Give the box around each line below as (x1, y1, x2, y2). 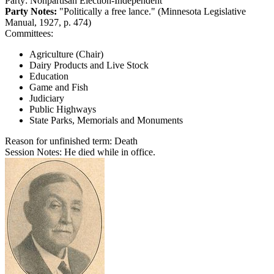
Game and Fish (29, 81, 88, 92)
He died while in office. (64, 146, 155, 157)
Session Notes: (5, 146, 62, 157)
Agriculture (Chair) (29, 48, 103, 59)
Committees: (5, 28, 53, 39)
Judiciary (29, 92, 64, 103)
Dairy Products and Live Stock (29, 59, 149, 70)
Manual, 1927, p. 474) (5, 17, 91, 28)
